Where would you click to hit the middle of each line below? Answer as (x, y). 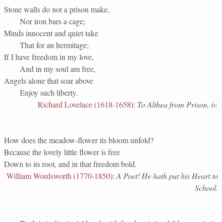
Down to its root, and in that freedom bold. (70, 164)
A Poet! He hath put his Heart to (167, 176)
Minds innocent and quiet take (51, 33)
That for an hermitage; (54, 45)
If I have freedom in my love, (49, 57)
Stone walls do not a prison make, (57, 9)
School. (206, 188)
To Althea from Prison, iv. (178, 104)
